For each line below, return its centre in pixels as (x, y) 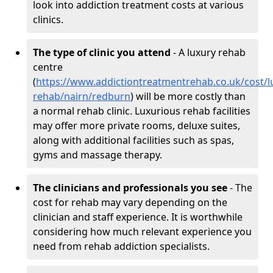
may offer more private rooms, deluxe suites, (136, 125)
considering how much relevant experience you (142, 231)
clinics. (48, 19)
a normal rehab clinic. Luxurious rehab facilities (142, 111)
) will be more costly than (188, 96)
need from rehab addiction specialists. (121, 246)
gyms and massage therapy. (97, 154)
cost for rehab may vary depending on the (130, 202)
